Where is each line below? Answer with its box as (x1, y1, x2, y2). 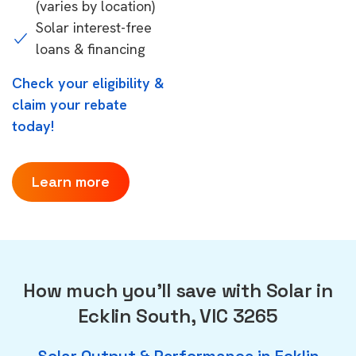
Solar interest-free (36, 18, 152, 37)
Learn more (32, 172, 110, 191)
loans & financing (36, 40, 145, 58)
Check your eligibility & (12, 74, 164, 92)
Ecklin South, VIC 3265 (78, 304, 278, 328)
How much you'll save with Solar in (23, 278, 333, 303)
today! (12, 117, 54, 135)
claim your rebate (12, 95, 127, 114)
